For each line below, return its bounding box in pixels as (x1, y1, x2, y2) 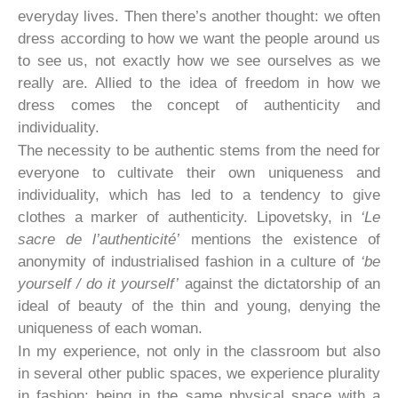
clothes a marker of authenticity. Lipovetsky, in (18, 208, 361, 226)
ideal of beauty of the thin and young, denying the (18, 297, 380, 314)
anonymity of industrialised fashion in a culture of (18, 252, 361, 270)
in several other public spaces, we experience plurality (18, 364, 380, 382)
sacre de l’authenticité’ (18, 230, 180, 248)
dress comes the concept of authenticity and (18, 96, 380, 114)
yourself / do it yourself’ (18, 275, 179, 292)
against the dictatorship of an (179, 275, 381, 292)
